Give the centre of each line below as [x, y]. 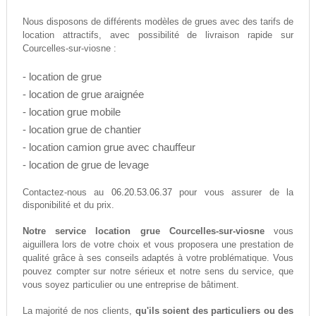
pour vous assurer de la [233, 193]
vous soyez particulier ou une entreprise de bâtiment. [130, 285]
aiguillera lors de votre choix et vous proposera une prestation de [158, 245]
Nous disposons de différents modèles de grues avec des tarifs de [158, 22]
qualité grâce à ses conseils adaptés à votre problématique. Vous [158, 258]
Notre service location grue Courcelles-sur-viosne [143, 231]
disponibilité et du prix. [68, 206]
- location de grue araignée [83, 95]
